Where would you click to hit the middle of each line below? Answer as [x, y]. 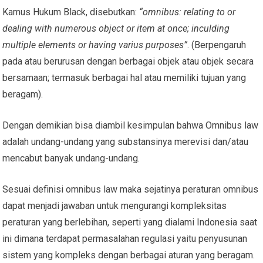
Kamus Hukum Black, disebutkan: [71, 12]
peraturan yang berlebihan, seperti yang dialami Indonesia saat [130, 222]
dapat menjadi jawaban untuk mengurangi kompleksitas [115, 205]
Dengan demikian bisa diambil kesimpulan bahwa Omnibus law [131, 125]
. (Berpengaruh [217, 45]
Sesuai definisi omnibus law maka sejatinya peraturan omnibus [131, 189]
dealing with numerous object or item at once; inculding [116, 28]
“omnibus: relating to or [188, 12]
